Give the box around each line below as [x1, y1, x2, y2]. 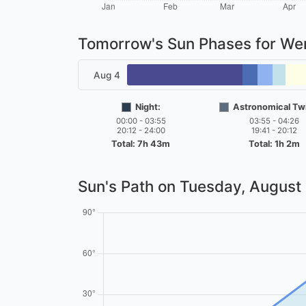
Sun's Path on [78, 177, 180, 196]
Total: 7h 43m [111, 139, 171, 150]
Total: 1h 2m [248, 139, 300, 150]
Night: [135, 102, 161, 113]
